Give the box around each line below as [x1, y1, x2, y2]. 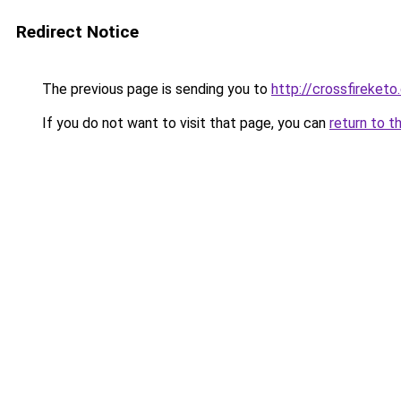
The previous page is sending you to [38, 81, 271, 98]
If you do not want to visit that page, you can [38, 115, 329, 132]
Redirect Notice [16, 21, 139, 42]
